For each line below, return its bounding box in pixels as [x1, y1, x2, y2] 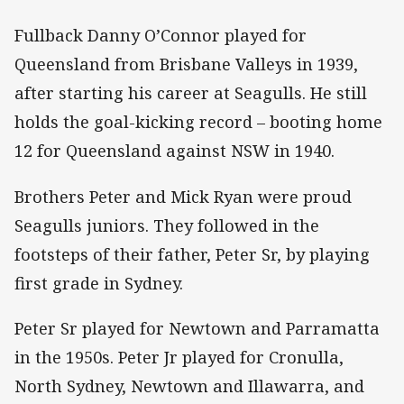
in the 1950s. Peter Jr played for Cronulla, [14, 345, 344, 368]
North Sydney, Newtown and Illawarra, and [14, 374, 364, 397]
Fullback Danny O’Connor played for [14, 24, 307, 47]
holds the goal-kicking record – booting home [14, 111, 382, 133]
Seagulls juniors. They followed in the [14, 214, 319, 236]
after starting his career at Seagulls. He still [14, 82, 367, 105]
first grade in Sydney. [14, 271, 183, 294]
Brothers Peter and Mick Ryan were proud [14, 185, 352, 207]
